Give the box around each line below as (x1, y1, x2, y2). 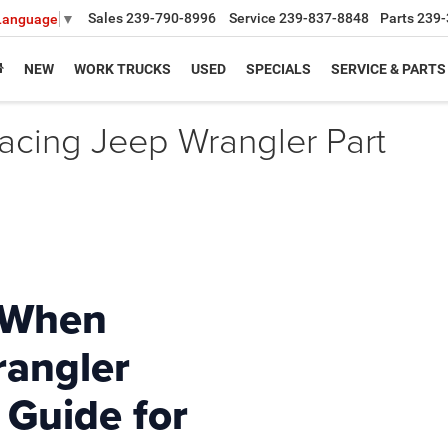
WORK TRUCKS (74, 60, 171, 77)
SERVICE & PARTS (331, 60, 446, 77)
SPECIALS (246, 60, 311, 77)
